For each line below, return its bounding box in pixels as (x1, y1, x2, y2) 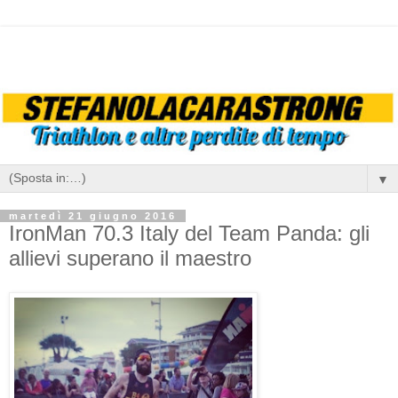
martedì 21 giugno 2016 (9, 211, 177, 222)
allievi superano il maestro (9, 246, 251, 271)
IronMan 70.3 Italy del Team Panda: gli (9, 221, 370, 246)
